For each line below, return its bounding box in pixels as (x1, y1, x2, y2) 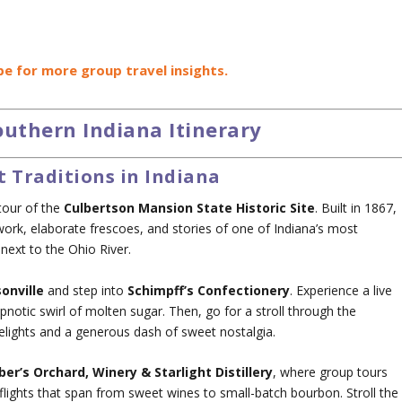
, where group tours (273, 363, 389, 381)
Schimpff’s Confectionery (127, 281, 291, 299)
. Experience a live (290, 281, 393, 299)
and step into (44, 281, 128, 299)
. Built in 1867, (315, 199, 398, 217)
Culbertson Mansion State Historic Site (64, 199, 316, 217)
